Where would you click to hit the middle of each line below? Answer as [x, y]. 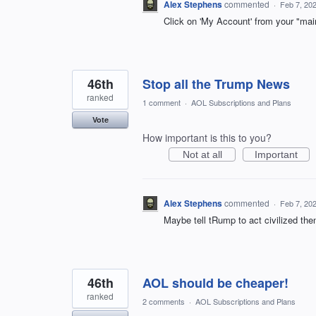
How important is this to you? [207, 138]
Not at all [202, 155]
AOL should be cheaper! [215, 283]
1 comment [162, 103]
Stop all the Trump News [216, 84]
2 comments [164, 302]
